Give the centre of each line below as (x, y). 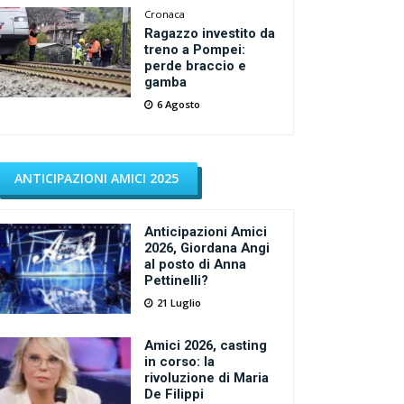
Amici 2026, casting (206, 345)
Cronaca (165, 14)
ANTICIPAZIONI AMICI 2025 (97, 178)
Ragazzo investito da (210, 33)
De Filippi (174, 394)
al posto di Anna (196, 264)
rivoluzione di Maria (207, 378)
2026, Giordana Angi (207, 248)
